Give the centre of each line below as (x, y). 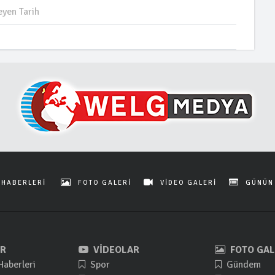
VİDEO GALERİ (188, 182)
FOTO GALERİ (105, 182)
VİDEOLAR (115, 250)
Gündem (242, 264)
